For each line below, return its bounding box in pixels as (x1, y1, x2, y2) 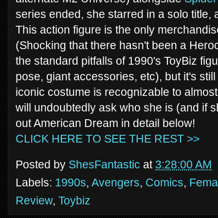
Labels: (16, 176, 55, 189)
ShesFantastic (69, 158, 140, 171)
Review (16, 194, 53, 207)
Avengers (91, 176, 140, 189)
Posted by (16, 158, 69, 171)
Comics (145, 176, 183, 189)
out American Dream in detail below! (16, 116, 195, 129)
